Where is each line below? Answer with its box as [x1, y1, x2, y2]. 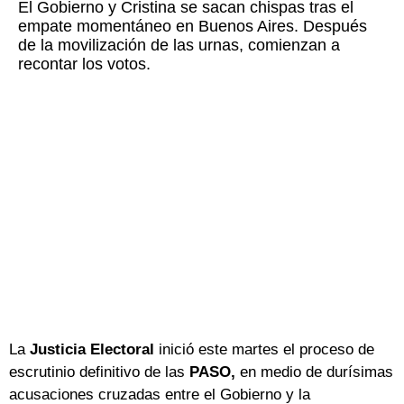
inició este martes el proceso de [154, 341, 374, 359]
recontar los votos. [18, 55, 151, 74]
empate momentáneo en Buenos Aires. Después [18, 17, 367, 36]
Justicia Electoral [30, 341, 154, 359]
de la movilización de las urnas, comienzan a [18, 36, 340, 55]
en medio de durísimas [240, 363, 393, 381]
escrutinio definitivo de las [9, 363, 189, 381]
